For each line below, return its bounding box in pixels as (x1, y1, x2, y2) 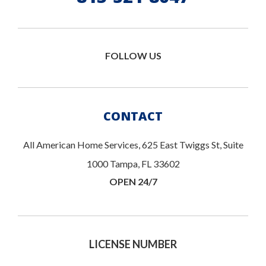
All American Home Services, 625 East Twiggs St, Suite (23, 139, 243, 151)
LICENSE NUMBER (89, 237, 177, 251)
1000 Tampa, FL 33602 (86, 158, 180, 170)
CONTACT (103, 108, 163, 125)
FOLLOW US (104, 50, 161, 62)
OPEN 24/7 (109, 176, 157, 188)
